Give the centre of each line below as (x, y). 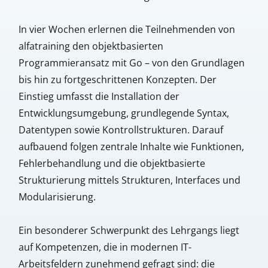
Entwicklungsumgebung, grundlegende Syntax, (124, 113)
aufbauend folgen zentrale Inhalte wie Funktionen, (131, 146)
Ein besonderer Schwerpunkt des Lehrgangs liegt (129, 230)
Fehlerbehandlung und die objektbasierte (112, 163)
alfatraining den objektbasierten (91, 46)
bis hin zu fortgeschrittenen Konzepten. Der (117, 79)
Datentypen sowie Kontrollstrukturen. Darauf (121, 130)
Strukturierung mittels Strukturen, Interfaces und (129, 180)
